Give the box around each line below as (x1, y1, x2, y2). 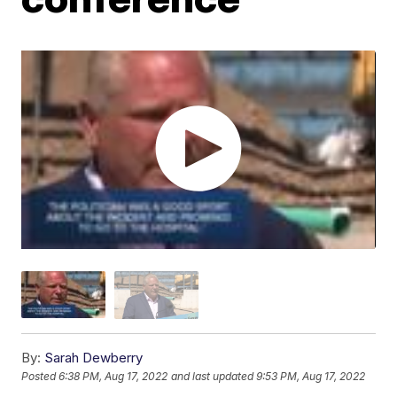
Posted (21, 370, 59, 384)
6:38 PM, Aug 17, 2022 (58, 370, 168, 384)
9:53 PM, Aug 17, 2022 (256, 370, 366, 384)
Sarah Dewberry (44, 348, 144, 366)
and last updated (171, 370, 254, 384)
